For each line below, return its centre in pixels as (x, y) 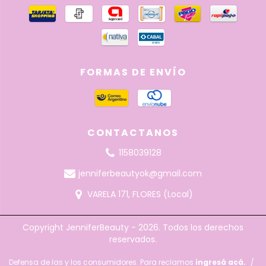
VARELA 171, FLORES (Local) (140, 194)
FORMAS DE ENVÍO (133, 72)
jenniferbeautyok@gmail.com (140, 174)
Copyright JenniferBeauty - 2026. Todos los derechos (133, 228)
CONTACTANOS (133, 133)
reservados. (133, 240)
